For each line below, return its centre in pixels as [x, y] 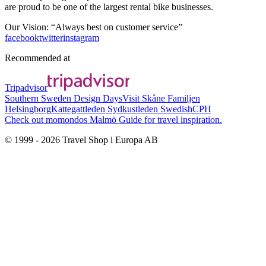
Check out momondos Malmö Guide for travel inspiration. [113, 120]
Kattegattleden [78, 109]
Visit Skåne [144, 98]
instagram [81, 38]
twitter [51, 38]
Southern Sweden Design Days [64, 98]
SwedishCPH [185, 109]
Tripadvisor [26, 88]
